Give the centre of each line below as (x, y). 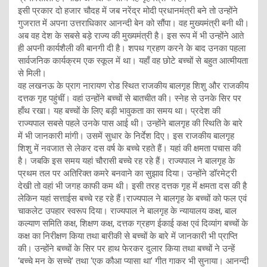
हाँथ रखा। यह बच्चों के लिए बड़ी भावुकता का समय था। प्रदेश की (119, 111)
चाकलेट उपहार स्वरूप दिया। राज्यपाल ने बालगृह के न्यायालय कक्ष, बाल (127, 211)
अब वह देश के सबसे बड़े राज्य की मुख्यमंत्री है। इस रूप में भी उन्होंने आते (131, 35)
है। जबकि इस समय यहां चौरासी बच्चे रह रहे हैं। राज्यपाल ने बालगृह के (126, 161)
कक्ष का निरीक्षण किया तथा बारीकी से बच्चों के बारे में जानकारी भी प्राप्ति (128, 236)
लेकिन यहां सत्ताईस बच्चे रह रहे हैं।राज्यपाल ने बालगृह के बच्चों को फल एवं (132, 198)
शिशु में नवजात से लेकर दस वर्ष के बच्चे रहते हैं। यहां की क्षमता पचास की (129, 148)
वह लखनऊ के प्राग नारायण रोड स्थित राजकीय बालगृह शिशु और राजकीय (133, 86)
